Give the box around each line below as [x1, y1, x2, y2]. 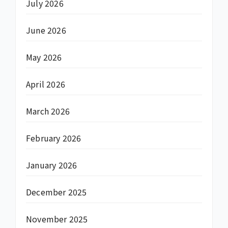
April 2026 [26, 77, 65, 90]
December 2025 [26, 185, 87, 198]
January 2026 [26, 158, 77, 171]
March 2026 [26, 104, 70, 117]
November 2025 [26, 212, 88, 225]
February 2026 [26, 131, 81, 144]
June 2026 [26, 23, 66, 36]
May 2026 [26, 50, 62, 63]
